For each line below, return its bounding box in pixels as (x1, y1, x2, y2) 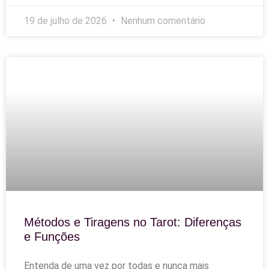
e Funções (24, 230, 80, 244)
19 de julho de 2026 (24, 15, 109, 27)
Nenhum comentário (118, 15, 205, 27)
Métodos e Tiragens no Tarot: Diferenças (24, 216, 241, 229)
